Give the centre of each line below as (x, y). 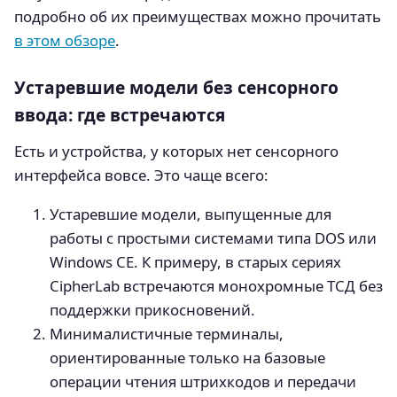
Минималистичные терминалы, (167, 334)
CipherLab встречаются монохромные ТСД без (216, 286)
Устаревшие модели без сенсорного (176, 88)
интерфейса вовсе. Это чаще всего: (141, 175)
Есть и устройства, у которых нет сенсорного (176, 152)
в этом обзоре (65, 41)
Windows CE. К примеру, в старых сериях (195, 262)
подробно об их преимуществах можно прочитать (198, 17)
